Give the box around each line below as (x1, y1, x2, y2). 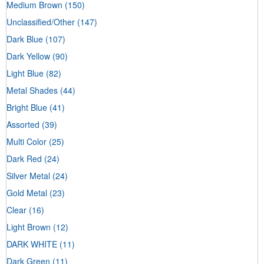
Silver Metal (6, 169, 50, 181)
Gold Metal (6, 186, 47, 199)
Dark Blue (6, 32, 43, 45)
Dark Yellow (6, 49, 50, 62)
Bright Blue (6, 101, 47, 113)
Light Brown (6, 220, 51, 233)
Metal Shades (6, 84, 58, 96)
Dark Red (6, 152, 42, 164)
